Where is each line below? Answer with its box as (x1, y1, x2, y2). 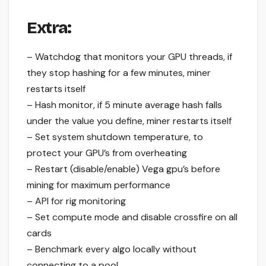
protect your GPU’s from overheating (27, 147, 187, 160)
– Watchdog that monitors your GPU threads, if (27, 50, 232, 64)
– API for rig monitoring (27, 195, 126, 208)
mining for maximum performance (27, 179, 170, 192)
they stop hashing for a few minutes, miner (27, 66, 211, 80)
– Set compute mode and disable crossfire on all (27, 211, 237, 224)
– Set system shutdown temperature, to (27, 131, 203, 144)
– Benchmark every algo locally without (27, 243, 197, 256)
